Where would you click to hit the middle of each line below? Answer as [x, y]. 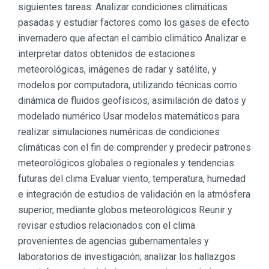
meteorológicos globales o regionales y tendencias [126, 163]
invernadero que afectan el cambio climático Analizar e [132, 38]
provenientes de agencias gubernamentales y [113, 241]
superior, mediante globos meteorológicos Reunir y [125, 210]
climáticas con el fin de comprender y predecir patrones [134, 148]
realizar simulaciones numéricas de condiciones [119, 132]
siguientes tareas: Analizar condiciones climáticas [123, 7]
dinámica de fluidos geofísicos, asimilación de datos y [132, 101]
